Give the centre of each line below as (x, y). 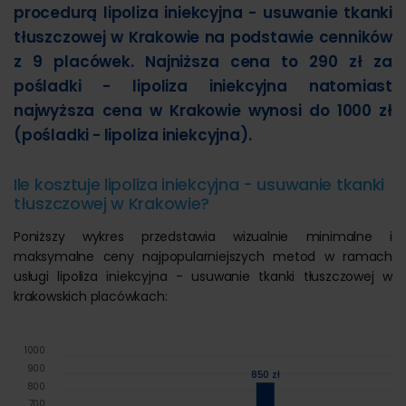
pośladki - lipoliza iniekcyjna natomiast (203, 86)
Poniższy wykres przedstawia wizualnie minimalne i (203, 237)
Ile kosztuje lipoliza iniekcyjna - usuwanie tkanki (199, 184)
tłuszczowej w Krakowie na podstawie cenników (203, 37)
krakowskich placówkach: (91, 296)
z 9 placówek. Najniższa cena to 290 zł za (203, 62)
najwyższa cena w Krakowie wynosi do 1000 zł (203, 111)
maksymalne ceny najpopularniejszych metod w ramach (203, 256)
